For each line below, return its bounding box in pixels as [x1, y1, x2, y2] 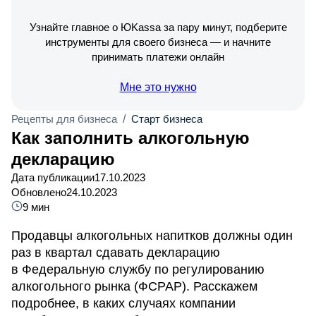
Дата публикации [11, 171, 95, 183]
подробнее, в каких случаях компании [11, 296, 236, 310]
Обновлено [11, 186, 66, 198]
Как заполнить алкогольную [11, 128, 250, 147]
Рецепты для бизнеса [11, 113, 117, 125]
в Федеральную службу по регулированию [11, 262, 265, 276]
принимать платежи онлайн [92, 51, 224, 63]
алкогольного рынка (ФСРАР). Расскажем [11, 279, 257, 293]
